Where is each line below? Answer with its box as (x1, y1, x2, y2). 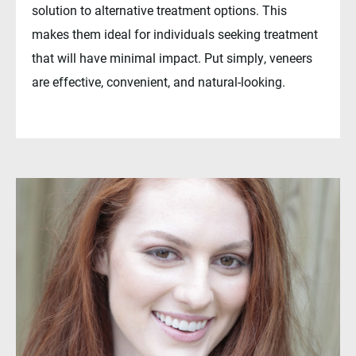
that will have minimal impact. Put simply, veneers (32, 48, 312, 66)
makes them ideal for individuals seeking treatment (32, 25, 318, 42)
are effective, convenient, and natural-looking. (32, 72, 285, 90)
